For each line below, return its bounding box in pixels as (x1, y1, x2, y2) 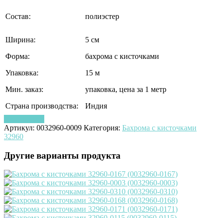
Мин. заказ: (5, 85, 43, 93)
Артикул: (4, 123, 36, 132)
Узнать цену (4, 114, 44, 123)
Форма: (5, 52, 30, 60)
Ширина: (5, 35, 36, 44)
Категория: (84, 123, 122, 132)
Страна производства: (5, 101, 78, 110)
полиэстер (85, 12, 119, 20)
